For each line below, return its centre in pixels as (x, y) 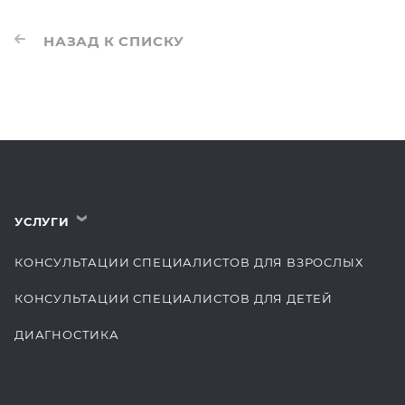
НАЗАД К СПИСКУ (114, 41)
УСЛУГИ (42, 221)
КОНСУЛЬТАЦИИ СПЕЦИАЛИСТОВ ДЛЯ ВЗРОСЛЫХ (189, 262)
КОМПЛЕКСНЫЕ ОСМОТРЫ (108, 370)
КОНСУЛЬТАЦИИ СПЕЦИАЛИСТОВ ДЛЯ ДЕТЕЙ (174, 298)
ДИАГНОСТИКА (67, 334)
